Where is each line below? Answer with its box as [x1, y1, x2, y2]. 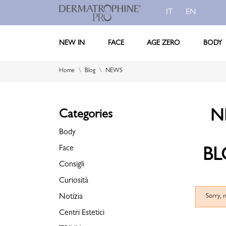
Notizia [59, 193, 83, 201]
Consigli [59, 161, 84, 169]
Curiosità [59, 177, 88, 185]
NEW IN [59, 39, 85, 47]
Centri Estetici [59, 209, 104, 217]
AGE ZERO [147, 39, 181, 47]
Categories [59, 109, 112, 122]
